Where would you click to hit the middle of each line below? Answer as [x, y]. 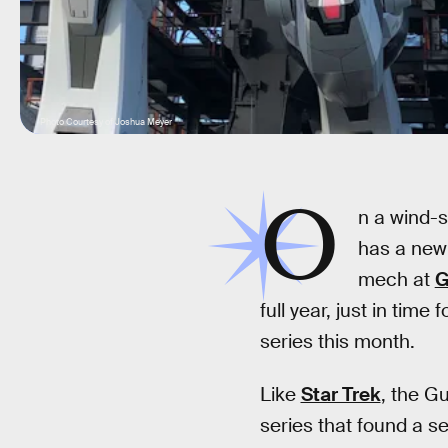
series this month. [337, 341]
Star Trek [340, 394]
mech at [396, 279]
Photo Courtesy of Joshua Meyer [106, 122]
